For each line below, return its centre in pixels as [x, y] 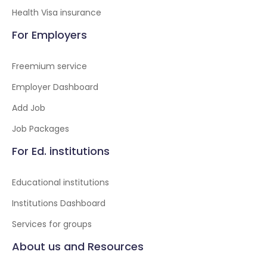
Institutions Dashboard [59, 203]
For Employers [49, 35]
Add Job [29, 108]
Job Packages [41, 129]
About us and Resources [78, 246]
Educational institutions [60, 182]
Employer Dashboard [55, 87]
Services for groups [52, 224]
